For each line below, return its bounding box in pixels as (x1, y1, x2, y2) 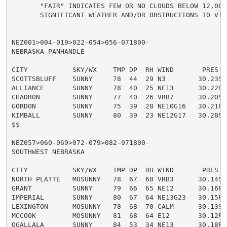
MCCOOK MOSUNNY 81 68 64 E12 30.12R (11, 211, 222, 219)
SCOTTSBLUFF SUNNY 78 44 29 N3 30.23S (11, 74, 222, 83)
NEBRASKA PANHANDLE (11, 47, 85, 55)
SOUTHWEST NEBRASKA (11, 147, 85, 156)
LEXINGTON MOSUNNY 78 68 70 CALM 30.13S (11, 202, 222, 210)
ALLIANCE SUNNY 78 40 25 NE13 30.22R (11, 84, 222, 92)
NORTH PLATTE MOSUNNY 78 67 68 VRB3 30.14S (11, 175, 222, 183)
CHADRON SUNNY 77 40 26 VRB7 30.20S (11, 93, 222, 101)
